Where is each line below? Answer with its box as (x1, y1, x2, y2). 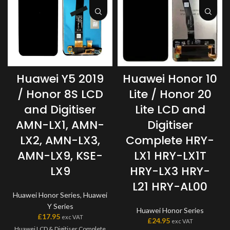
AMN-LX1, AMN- (16, 117, 104, 133)
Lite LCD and (135, 102, 205, 118)
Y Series (47, 202, 73, 210)
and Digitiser (24, 102, 96, 118)
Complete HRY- (126, 132, 214, 148)
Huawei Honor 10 (123, 71, 217, 87)
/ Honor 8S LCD (17, 86, 103, 102)
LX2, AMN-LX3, (20, 132, 100, 148)
